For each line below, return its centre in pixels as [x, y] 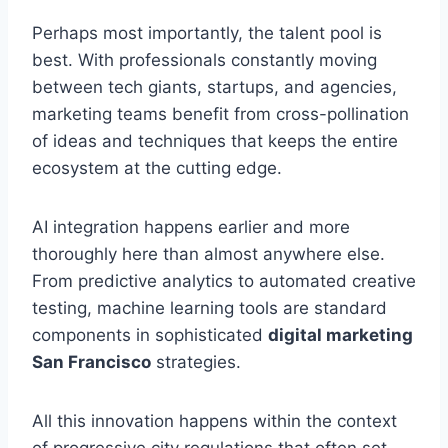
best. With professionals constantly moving [204, 59]
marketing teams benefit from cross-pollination [220, 113]
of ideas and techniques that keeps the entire [215, 140]
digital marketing [340, 334]
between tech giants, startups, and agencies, [214, 86]
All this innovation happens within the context [214, 420]
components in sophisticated [150, 334]
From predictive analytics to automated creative [224, 280]
